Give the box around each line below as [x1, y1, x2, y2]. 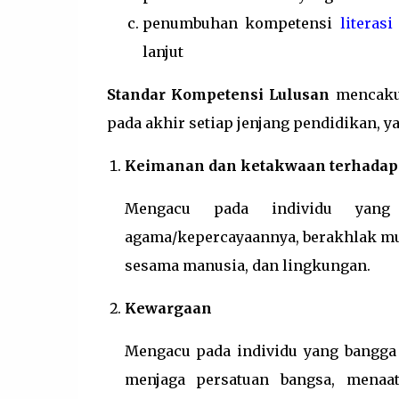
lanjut [142, 43, 183, 61]
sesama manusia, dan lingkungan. [124, 256, 370, 274]
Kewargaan [124, 299, 212, 317]
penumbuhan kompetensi [142, 14, 341, 32]
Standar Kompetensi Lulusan [106, 85, 330, 103]
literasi [340, 14, 394, 32]
